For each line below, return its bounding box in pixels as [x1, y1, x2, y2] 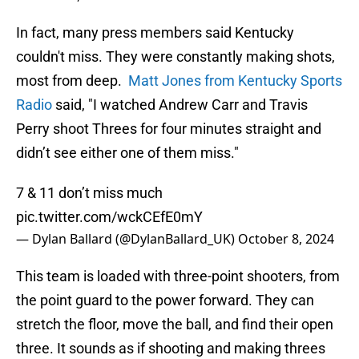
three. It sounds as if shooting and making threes [16, 340, 325, 357]
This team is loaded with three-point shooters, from [16, 268, 340, 285]
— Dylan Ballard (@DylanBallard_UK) [16, 230, 238, 248]
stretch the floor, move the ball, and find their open [16, 316, 333, 333]
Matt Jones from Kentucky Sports [128, 72, 342, 90]
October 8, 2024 [238, 230, 334, 248]
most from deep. [16, 72, 128, 90]
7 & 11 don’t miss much [16, 184, 163, 202]
